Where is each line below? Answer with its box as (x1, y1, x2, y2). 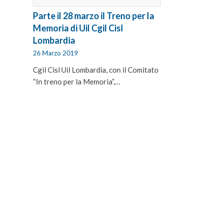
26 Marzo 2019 (33, 49, 78, 57)
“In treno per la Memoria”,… (33, 77, 120, 86)
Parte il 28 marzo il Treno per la (33, 10, 154, 21)
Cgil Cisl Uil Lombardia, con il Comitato (33, 65, 159, 74)
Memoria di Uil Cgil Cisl (33, 22, 123, 33)
